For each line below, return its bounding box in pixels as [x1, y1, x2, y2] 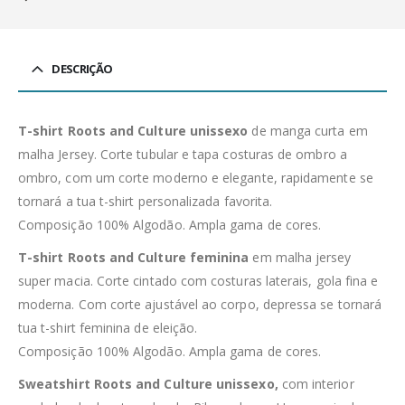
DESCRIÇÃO [52, 60, 113, 77]
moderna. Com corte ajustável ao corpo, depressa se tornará [18, 295, 382, 313]
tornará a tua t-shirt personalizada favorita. [18, 192, 273, 210]
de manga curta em [248, 121, 368, 139]
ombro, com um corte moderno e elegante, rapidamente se [18, 168, 373, 186]
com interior [278, 374, 354, 392]
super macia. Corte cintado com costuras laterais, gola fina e [18, 271, 379, 289]
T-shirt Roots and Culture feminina [18, 248, 250, 266]
